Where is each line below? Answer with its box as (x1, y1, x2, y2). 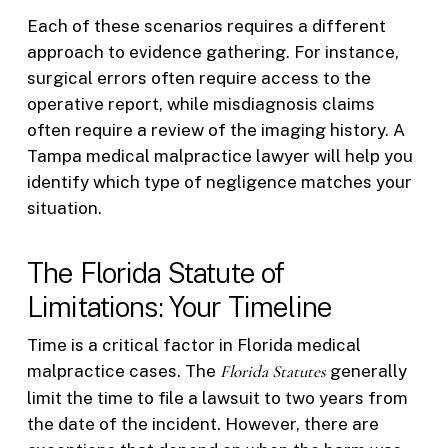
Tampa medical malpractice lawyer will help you (26, 145, 413, 166)
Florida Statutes (219, 361, 326, 383)
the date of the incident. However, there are (26, 414, 379, 435)
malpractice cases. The (26, 361, 220, 382)
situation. (26, 197, 102, 218)
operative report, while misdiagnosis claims (26, 93, 375, 114)
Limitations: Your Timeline (26, 290, 333, 324)
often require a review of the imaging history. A (26, 119, 405, 140)
